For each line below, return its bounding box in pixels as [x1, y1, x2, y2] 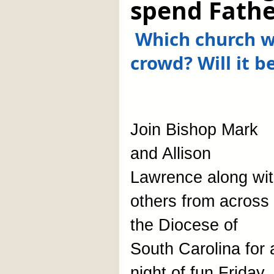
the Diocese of [130, 216, 238, 234]
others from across [130, 192, 269, 210]
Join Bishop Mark [130, 120, 258, 139]
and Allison [130, 144, 211, 163]
